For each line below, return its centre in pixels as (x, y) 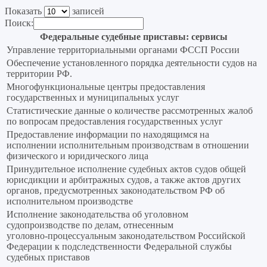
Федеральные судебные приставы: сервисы (133, 37)
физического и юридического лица (77, 156)
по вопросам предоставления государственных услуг (115, 122)
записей (87, 11)
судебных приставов (48, 257)
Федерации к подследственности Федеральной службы (119, 247)
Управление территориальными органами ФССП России (123, 50)
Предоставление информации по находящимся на (108, 135)
